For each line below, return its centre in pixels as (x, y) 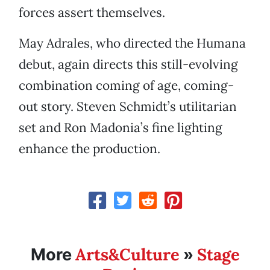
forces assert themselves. (92, 13)
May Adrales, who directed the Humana (132, 43)
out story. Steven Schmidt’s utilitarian (128, 107)
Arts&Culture (127, 255)
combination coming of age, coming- (126, 86)
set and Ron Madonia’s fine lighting (121, 128)
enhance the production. (89, 149)
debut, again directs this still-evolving (128, 64)
